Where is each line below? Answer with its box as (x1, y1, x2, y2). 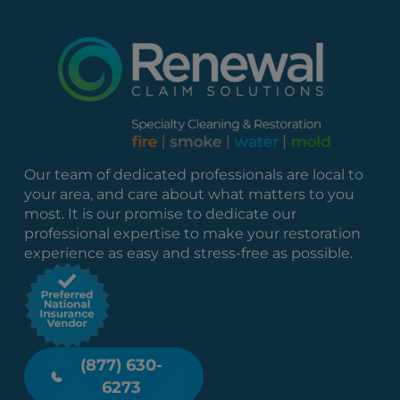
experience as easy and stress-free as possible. (24, 244, 354, 262)
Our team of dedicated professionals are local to (24, 165, 364, 183)
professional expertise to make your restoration (24, 224, 362, 242)
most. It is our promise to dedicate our (24, 204, 297, 222)
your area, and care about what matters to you (24, 185, 355, 203)
